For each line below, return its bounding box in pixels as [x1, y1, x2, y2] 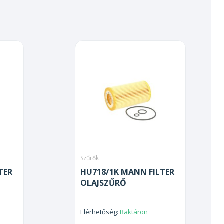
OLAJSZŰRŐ [80, 177, 126, 189]
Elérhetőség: [80, 207, 120, 217]
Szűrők [80, 154, 99, 163]
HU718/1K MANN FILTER [80, 166, 174, 178]
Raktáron [120, 207, 148, 217]
